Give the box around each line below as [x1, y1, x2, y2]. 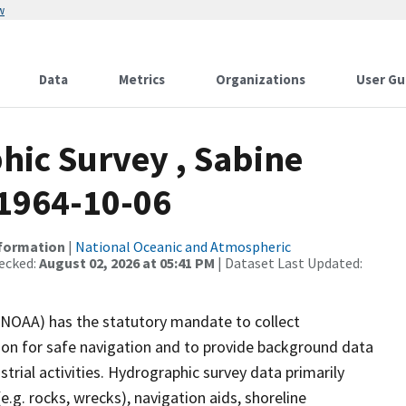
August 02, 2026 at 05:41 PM [39, 254, 215, 272]
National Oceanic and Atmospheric [75, 237, 291, 256]
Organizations [216, 71, 305, 88]
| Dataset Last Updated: [215, 254, 362, 272]
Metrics [119, 71, 165, 88]
